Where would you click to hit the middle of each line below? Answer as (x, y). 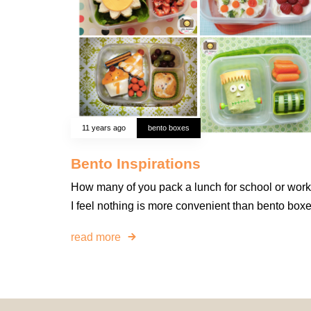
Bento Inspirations (136, 164)
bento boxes (169, 128)
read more (96, 237)
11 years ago (104, 128)
